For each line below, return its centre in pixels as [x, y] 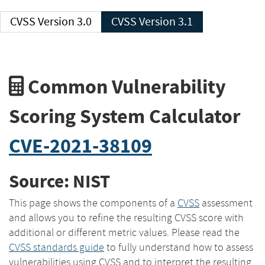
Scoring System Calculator [125, 116]
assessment [226, 203]
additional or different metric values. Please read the [124, 232]
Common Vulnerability [125, 86]
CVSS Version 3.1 [166, 22]
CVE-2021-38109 [80, 146]
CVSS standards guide [56, 247]
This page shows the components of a [93, 203]
